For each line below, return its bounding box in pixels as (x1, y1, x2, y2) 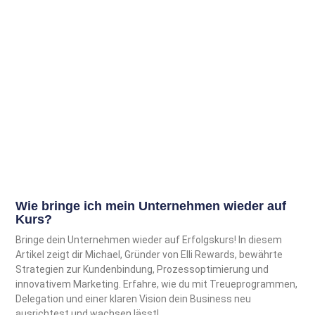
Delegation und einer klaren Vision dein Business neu (15, 292, 252, 304)
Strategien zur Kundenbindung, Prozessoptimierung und (15, 263, 269, 275)
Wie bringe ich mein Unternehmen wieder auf (15, 198, 287, 213)
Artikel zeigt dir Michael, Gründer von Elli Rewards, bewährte (15, 248, 283, 260)
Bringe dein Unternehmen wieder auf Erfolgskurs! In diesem (15, 233, 283, 245)
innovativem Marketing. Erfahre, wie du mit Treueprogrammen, (15, 278, 298, 290)
